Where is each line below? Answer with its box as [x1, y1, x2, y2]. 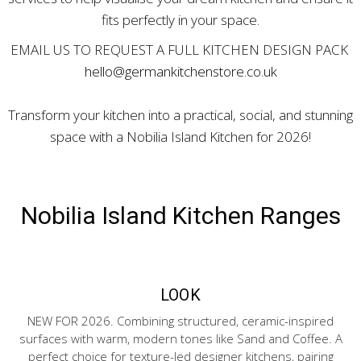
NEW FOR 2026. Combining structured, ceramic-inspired [27, 313, 334, 329]
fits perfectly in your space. [102, 10, 259, 29]
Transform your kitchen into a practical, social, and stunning [8, 106, 353, 124]
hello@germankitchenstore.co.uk [84, 62, 277, 81]
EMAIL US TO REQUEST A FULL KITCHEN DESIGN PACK [10, 40, 351, 59]
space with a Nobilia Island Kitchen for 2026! [50, 127, 311, 146]
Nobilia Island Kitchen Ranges [20, 201, 341, 230]
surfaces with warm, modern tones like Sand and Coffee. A [19, 330, 342, 346]
